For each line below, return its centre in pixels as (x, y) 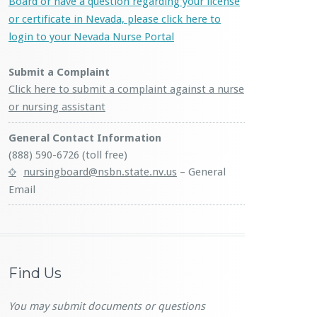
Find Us (35, 273)
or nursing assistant (57, 107)
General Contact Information (85, 138)
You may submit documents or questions (107, 306)
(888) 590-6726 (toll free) (68, 155)
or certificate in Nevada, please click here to (115, 19)
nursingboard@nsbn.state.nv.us (100, 172)
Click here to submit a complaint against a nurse (126, 89)
